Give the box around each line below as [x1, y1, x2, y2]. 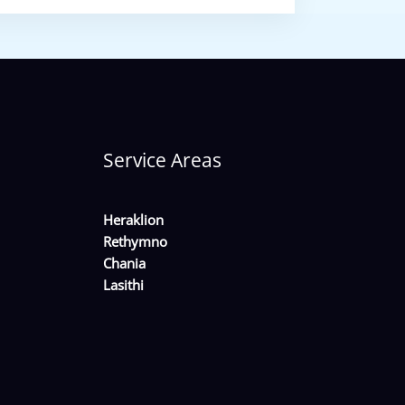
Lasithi [102, 275, 144, 294]
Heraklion [102, 210, 164, 229]
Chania [102, 253, 146, 272]
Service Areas [102, 146, 221, 173]
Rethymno [102, 231, 167, 250]
